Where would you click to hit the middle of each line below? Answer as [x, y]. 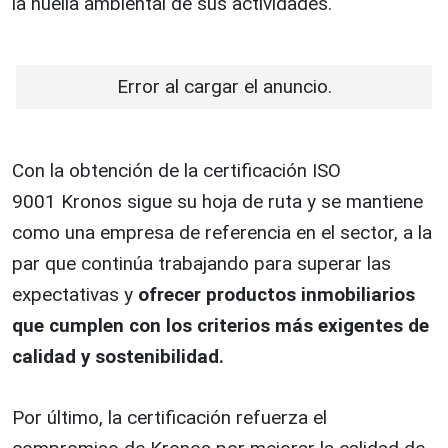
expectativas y [75, 294]
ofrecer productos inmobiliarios [276, 294]
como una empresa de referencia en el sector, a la [222, 232]
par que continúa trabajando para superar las [201, 263]
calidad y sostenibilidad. [120, 356]
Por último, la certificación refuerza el [169, 417]
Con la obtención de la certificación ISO [176, 170]
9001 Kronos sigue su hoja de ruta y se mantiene [217, 201]
